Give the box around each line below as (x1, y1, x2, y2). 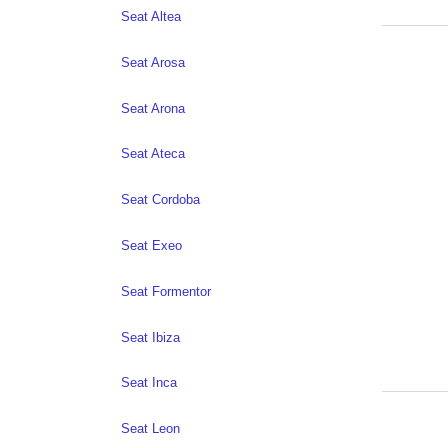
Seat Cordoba (121, 192, 200, 208)
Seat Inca (121, 375, 177, 391)
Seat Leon (121, 421, 180, 437)
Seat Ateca (121, 146, 185, 162)
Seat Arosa (121, 54, 185, 70)
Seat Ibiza (121, 329, 180, 345)
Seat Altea (121, 9, 181, 25)
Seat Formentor (121, 283, 211, 299)
